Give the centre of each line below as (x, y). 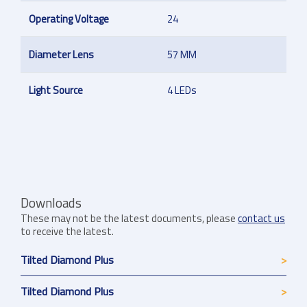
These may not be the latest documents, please (129, 219)
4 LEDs (182, 90)
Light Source (56, 90)
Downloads (51, 203)
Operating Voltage (69, 19)
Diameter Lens (61, 55)
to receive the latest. (67, 232)
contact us (261, 219)
